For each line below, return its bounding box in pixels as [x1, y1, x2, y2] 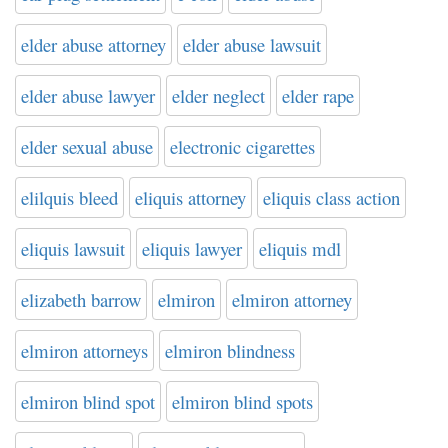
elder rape [282, 83, 354, 108]
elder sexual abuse [21, 134, 153, 159]
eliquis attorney [135, 185, 246, 210]
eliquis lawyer [142, 236, 242, 261]
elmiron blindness [165, 338, 295, 363]
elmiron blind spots [172, 389, 313, 414]
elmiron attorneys [21, 338, 148, 363]
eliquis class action [263, 185, 400, 210]
